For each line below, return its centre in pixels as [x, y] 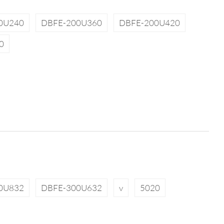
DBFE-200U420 [149, 22]
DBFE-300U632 [71, 188]
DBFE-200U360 [71, 22]
